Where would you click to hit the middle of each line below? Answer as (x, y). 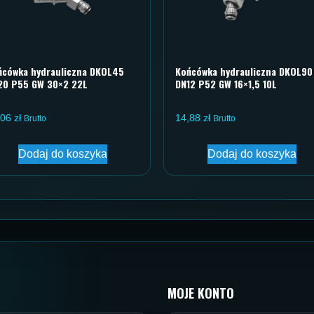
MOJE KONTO (201, 293)
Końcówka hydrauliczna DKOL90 (244, 71)
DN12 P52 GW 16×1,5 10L (226, 84)
